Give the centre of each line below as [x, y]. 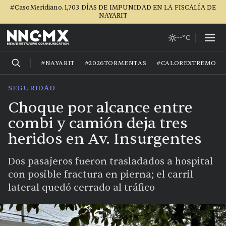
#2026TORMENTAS [116, 63]
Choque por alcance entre [100, 108]
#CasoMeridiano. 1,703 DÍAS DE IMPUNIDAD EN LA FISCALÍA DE [113, 8]
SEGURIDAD [32, 88]
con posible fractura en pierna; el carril [101, 175]
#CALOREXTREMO [187, 63]
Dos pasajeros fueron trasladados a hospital [110, 161]
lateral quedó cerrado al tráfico [81, 188]
